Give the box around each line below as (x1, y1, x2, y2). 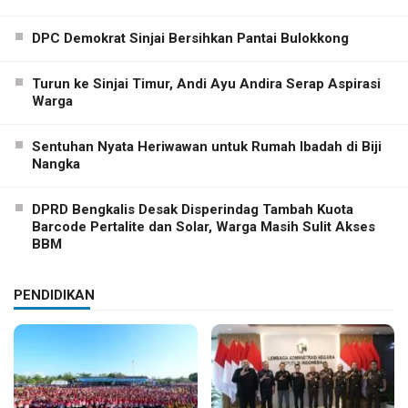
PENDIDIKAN (14, 286, 95, 303)
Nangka (32, 155, 80, 172)
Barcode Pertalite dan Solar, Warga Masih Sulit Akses (32, 218, 375, 235)
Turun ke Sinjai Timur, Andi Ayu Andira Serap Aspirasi (32, 75, 381, 92)
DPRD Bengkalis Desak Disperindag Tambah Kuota (32, 200, 353, 218)
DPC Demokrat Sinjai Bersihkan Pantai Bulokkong (32, 29, 349, 46)
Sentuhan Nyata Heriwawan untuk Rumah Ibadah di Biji (32, 138, 382, 155)
